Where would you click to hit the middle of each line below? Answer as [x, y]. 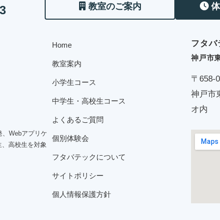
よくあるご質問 [78, 120]
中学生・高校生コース [89, 101]
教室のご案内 [115, 6]
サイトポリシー [78, 176]
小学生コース [74, 82]
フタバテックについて [89, 157]
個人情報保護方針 [82, 194]
